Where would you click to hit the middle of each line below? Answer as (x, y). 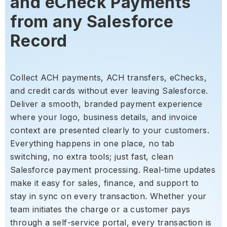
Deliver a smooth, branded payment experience (106, 104)
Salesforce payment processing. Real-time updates (113, 170)
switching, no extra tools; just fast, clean (92, 157)
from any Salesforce (92, 22)
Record (39, 41)
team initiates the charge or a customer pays (100, 210)
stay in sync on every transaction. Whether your (108, 196)
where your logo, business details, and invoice (104, 117)
